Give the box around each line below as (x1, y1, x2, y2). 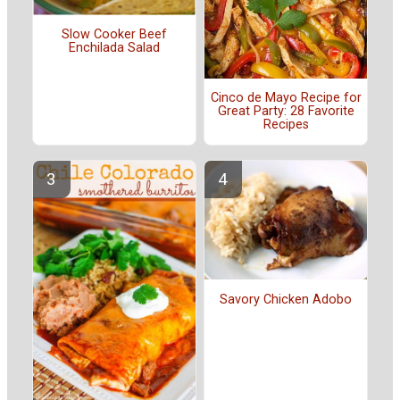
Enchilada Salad (69, 40, 160, 56)
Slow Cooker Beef (62, 27, 167, 43)
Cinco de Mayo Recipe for (210, 90, 362, 106)
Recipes (262, 117, 309, 133)
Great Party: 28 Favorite (217, 104, 354, 120)
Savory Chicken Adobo (220, 291, 352, 307)
